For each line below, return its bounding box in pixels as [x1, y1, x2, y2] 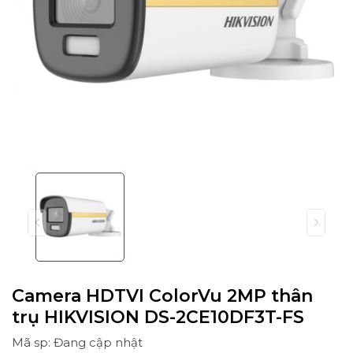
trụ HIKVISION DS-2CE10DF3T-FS [12, 306, 304, 328]
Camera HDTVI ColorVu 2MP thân [12, 284, 313, 307]
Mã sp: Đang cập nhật [12, 334, 143, 350]
